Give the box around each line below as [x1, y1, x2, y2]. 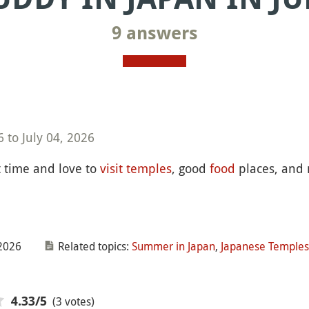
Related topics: [57, 239, 129, 254]
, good [171, 160, 210, 177]
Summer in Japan [131, 239, 215, 254]
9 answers [111, 23, 198, 43]
